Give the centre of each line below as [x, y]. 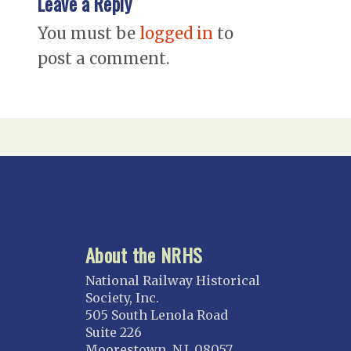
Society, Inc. [122, 297]
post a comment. [103, 58]
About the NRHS [144, 254]
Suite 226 [114, 332]
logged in [176, 33]
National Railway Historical [173, 280]
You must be [89, 33]
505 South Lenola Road [157, 315]
